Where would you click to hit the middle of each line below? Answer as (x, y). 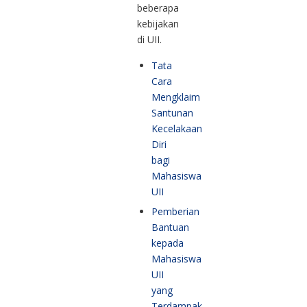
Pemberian (175, 211)
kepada (168, 243)
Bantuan (170, 227)
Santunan (172, 112)
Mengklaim (176, 97)
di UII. (149, 39)
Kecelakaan (177, 128)
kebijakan (158, 23)
